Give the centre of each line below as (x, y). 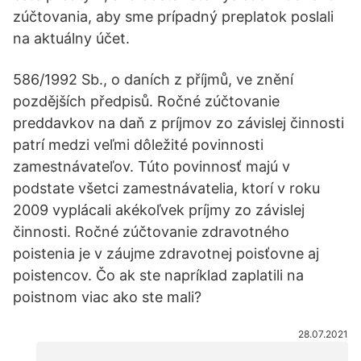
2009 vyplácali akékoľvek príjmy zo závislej (159, 210)
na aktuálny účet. (71, 38)
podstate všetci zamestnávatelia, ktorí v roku (166, 188)
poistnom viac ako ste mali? (107, 297)
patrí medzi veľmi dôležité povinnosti (138, 145)
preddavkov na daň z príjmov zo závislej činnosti (178, 123)
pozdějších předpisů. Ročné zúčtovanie (146, 101)
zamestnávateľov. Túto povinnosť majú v (151, 166)
